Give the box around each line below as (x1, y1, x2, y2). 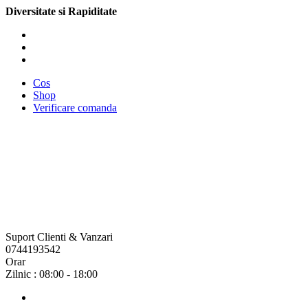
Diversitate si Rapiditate (5, 5, 117, 17)
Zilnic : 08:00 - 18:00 (5, 268, 98, 280)
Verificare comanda (33, 102, 117, 113)
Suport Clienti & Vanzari (5, 231, 113, 243)
